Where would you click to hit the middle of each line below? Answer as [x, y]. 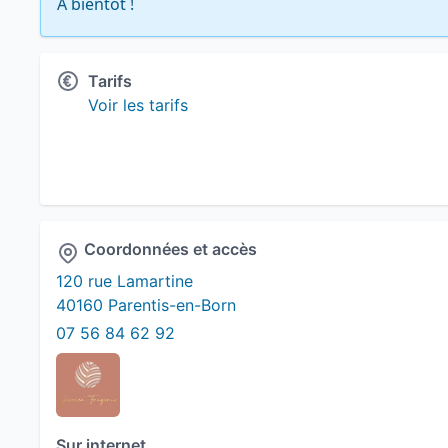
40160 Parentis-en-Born [146, 305]
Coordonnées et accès [170, 249]
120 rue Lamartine [124, 281]
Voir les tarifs [138, 105]
